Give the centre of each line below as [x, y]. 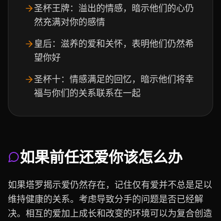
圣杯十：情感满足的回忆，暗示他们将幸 [114, 79]
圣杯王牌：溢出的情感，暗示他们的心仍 [114, 8]
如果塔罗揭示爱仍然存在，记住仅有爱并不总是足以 [110, 185]
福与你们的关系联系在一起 [87, 93]
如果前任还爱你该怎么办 [101, 157]
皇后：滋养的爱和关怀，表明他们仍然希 [114, 44]
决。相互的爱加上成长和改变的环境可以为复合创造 [110, 213]
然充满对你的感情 [70, 22]
